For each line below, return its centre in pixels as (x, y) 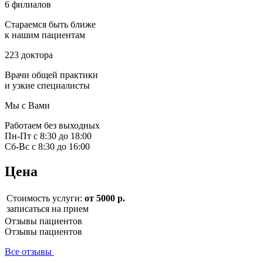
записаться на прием (48, 208)
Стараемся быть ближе (50, 25)
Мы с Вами (27, 106)
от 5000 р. (105, 198)
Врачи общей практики (51, 75)
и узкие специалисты (47, 86)
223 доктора (29, 55)
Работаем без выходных (52, 126)
